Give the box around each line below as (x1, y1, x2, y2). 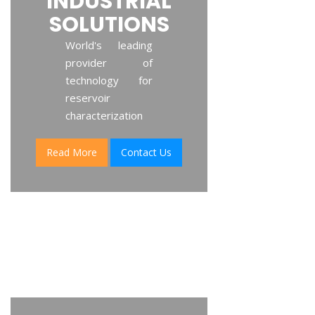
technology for (65, 72, 153, 87)
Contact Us (121, 145, 172, 159)
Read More (46, 145, 98, 159)
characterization (65, 108, 143, 122)
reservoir (65, 90, 110, 105)
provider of (65, 55, 153, 70)
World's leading (65, 37, 153, 52)
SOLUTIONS (49, 9, 169, 39)
